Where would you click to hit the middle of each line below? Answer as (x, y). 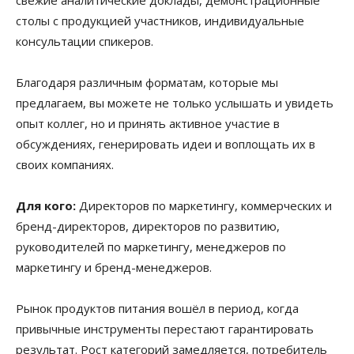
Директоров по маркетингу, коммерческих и (204, 205)
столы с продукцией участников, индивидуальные (160, 20)
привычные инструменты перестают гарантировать (165, 328)
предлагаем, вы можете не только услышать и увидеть (175, 102)
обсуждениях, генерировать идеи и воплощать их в (166, 143)
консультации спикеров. (85, 41)
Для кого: (46, 205)
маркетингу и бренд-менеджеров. (114, 267)
